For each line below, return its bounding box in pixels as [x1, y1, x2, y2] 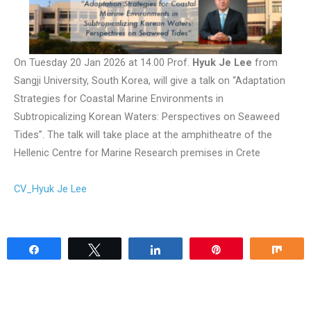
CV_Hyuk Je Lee [14, 183, 87, 195]
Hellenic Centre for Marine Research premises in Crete [14, 146, 260, 159]
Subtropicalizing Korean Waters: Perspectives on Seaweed [14, 110, 280, 123]
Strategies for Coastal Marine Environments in [14, 92, 224, 105]
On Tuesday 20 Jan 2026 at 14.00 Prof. [14, 56, 192, 69]
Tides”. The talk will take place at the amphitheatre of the [14, 128, 272, 141]
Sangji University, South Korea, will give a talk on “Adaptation [14, 74, 285, 87]
